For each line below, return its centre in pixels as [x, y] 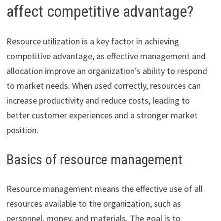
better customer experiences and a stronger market [102, 115]
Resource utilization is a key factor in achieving [92, 41]
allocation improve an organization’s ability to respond [107, 71]
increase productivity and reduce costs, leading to [98, 100]
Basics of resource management [94, 159]
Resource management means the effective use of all [104, 188]
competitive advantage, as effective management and [106, 56]
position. [22, 130]
